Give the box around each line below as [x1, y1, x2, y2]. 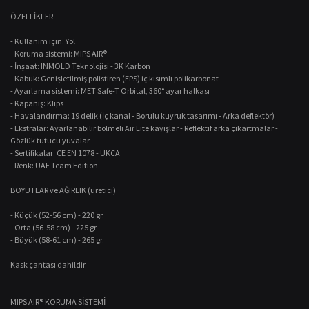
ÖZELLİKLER [10, 11, 53, 21]
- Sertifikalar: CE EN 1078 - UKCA [10, 148, 120, 158]
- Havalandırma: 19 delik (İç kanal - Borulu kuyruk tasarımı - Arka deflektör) [10, 110, 275, 121]
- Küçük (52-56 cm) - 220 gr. [10, 210, 104, 220]
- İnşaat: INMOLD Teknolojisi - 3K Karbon [10, 61, 150, 71]
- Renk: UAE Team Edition [10, 160, 98, 170]
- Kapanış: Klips [10, 98, 63, 108]
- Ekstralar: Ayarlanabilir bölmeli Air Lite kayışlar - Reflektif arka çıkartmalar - [10, 123, 278, 133]
